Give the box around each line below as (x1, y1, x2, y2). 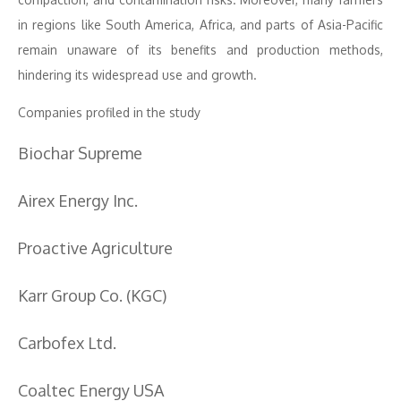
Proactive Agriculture (18, 238, 173, 258)
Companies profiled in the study (18, 105, 200, 120)
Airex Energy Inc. (18, 191, 138, 210)
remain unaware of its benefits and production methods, (18, 42, 383, 57)
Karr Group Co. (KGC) (18, 286, 166, 305)
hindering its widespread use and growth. (18, 67, 257, 82)
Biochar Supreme (18, 143, 142, 163)
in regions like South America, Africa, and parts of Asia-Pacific (18, 17, 383, 32)
